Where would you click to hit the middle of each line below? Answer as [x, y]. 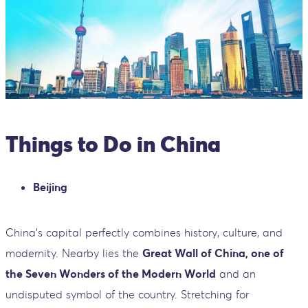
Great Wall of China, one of [213, 253]
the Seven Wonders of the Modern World [111, 273]
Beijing [50, 187]
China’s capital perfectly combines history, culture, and [144, 232]
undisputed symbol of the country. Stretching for [127, 294]
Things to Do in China [113, 144]
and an [236, 273]
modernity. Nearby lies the [74, 253]
